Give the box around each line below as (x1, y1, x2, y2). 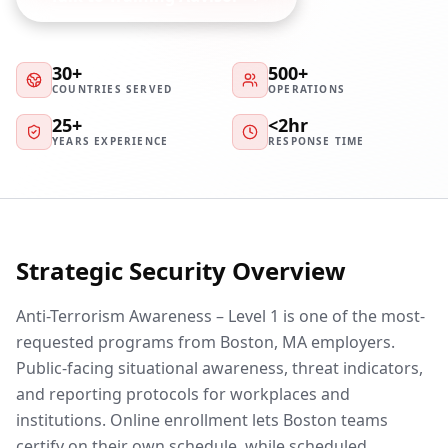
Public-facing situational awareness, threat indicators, (16, 357, 423, 379)
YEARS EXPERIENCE (52, 133, 169, 148)
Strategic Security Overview (16, 254, 346, 287)
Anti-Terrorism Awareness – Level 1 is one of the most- (16, 305, 425, 327)
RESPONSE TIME (268, 133, 365, 148)
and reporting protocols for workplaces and (16, 383, 350, 405)
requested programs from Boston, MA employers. (16, 331, 395, 353)
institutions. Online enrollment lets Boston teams (16, 409, 388, 431)
